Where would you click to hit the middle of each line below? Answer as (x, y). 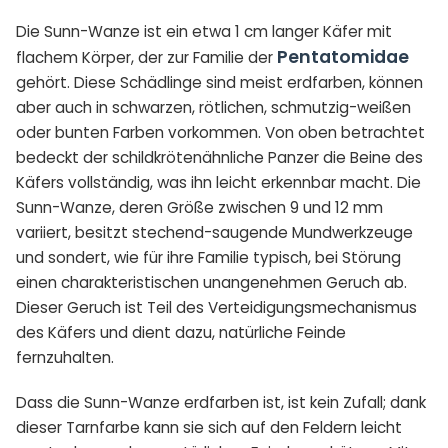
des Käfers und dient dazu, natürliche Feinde (181, 333)
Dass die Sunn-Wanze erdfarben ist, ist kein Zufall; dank (221, 403)
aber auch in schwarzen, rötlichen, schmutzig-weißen (213, 108)
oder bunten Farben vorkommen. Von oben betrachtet (220, 133)
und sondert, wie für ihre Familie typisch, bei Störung (208, 258)
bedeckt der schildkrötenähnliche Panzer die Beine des (219, 158)
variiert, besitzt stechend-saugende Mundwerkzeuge (214, 233)
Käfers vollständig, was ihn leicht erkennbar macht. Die (218, 183)
